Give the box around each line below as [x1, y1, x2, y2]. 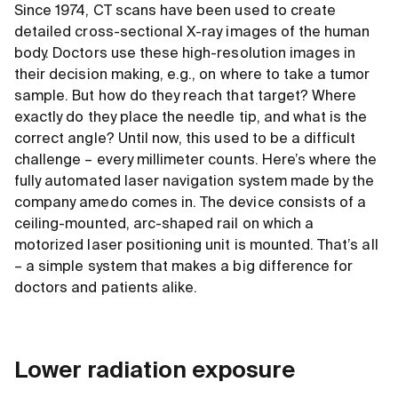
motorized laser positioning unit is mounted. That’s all [14, 239, 378, 254]
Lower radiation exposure [14, 360, 295, 384]
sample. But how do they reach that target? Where [14, 90, 357, 105]
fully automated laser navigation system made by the [14, 175, 375, 190]
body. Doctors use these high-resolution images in [14, 47, 356, 62]
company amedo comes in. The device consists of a [14, 196, 367, 211]
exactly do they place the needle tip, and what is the [14, 111, 368, 126]
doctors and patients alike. [14, 282, 198, 297]
